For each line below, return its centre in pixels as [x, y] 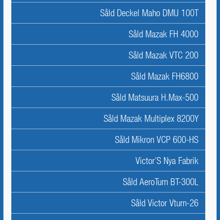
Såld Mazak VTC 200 [164, 55]
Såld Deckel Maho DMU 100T [149, 13]
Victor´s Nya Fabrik [167, 161]
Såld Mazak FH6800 [165, 76]
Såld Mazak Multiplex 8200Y [151, 118]
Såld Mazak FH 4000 [164, 34]
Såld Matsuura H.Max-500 [155, 97]
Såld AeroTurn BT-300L [161, 182]
